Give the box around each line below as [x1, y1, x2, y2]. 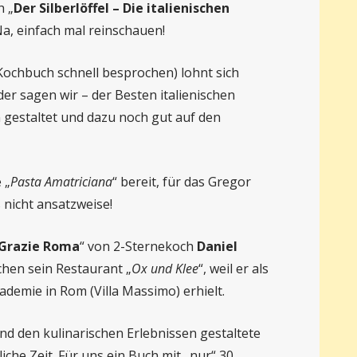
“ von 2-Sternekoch [79, 237, 197, 255]
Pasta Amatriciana [10, 173, 112, 190]
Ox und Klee [131, 260, 198, 277]
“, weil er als [198, 260, 269, 277]
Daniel [196, 237, 237, 255]
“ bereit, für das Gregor [112, 173, 251, 190]
